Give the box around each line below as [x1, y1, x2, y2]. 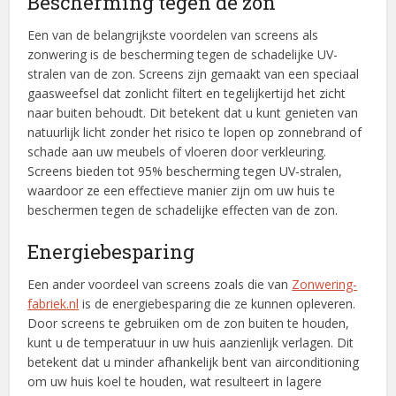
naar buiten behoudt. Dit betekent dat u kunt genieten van [27, 104, 359, 122]
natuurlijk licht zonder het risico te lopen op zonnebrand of [27, 124, 362, 141]
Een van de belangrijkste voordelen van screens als [27, 27, 319, 44]
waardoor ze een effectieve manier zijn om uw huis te [27, 182, 336, 200]
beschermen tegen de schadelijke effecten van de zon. [27, 202, 339, 219]
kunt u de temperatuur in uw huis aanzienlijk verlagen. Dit [27, 334, 354, 352]
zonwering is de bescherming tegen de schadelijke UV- [27, 46, 339, 64]
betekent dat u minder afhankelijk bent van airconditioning [27, 354, 360, 371]
